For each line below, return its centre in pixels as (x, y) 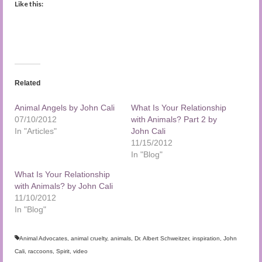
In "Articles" (36, 131)
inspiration (206, 238)
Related (27, 83)
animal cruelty (89, 238)
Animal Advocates (43, 238)
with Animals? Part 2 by (174, 119)
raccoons (40, 251)
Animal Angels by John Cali (65, 107)
